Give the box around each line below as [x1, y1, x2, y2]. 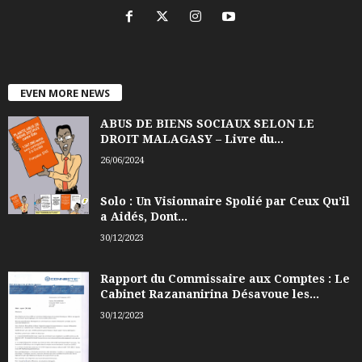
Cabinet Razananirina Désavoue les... [100, 287, 319, 301]
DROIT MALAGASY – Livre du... [100, 132, 284, 145]
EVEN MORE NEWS [20, 86, 110, 99]
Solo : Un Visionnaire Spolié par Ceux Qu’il [100, 194, 350, 208]
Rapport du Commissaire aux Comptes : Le [100, 271, 350, 285]
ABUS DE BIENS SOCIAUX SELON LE [100, 116, 314, 130]
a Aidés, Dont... [100, 209, 187, 223]
